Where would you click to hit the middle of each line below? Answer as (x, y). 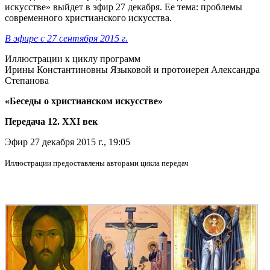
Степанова (27, 80)
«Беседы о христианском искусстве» (84, 101)
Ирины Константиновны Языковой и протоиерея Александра (132, 69)
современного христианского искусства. (88, 17)
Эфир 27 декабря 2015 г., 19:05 (67, 142)
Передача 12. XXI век (51, 121)
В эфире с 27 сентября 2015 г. (66, 38)
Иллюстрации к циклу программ (73, 58)
